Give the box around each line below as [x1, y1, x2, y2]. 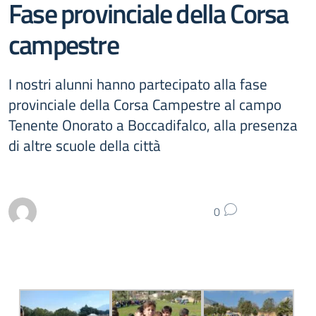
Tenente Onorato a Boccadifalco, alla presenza [8, 114, 298, 136]
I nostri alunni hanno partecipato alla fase [8, 73, 267, 95]
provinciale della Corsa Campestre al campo [8, 93, 281, 116]
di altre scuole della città [8, 134, 161, 157]
